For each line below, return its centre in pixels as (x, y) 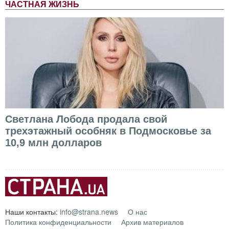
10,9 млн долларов (53, 142)
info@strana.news (89, 211)
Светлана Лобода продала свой (86, 119)
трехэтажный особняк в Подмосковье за (108, 131)
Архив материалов (152, 222)
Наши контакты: (32, 211)
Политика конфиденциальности (58, 222)
